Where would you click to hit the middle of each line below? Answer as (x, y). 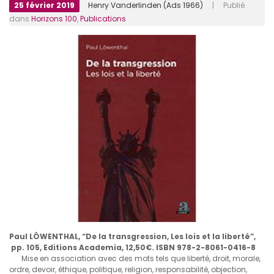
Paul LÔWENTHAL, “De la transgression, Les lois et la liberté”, (132, 237)
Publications (103, 18)
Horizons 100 (54, 18)
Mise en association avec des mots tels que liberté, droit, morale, (141, 259)
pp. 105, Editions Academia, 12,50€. (82, 248)
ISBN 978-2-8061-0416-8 (206, 248)
